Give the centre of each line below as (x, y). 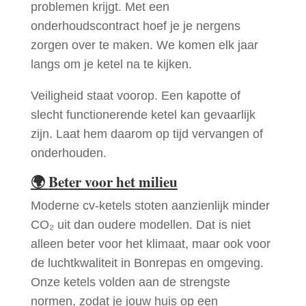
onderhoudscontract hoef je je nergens (135, 26)
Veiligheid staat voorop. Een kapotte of (135, 96)
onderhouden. (68, 153)
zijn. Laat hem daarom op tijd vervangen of (147, 134)
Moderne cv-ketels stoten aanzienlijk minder (150, 206)
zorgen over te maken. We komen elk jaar (144, 45)
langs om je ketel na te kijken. (111, 65)
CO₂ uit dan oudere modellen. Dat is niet (140, 225)
